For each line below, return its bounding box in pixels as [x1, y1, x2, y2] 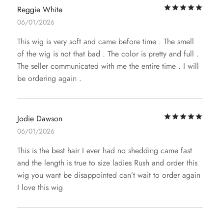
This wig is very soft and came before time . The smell [17, 36, 194, 48]
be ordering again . [17, 73, 82, 84]
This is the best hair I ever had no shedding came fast [17, 145, 192, 157]
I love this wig [17, 182, 63, 193]
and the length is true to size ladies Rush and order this [17, 157, 197, 169]
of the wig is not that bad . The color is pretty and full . [17, 48, 199, 60]
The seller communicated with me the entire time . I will [17, 60, 199, 72]
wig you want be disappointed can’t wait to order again [17, 169, 200, 181]
